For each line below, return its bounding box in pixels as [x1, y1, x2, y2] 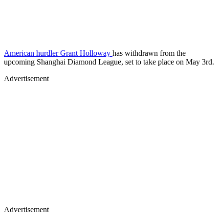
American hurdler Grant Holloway [4, 48, 112, 57]
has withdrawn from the [112, 48, 186, 57]
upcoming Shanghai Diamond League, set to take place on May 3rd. [4, 57, 214, 66]
